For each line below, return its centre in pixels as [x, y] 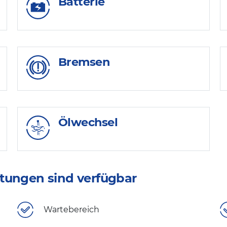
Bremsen [84, 62]
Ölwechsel [88, 122]
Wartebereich [71, 210]
